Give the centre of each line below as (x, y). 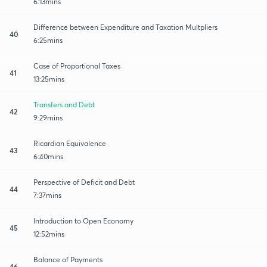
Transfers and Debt (64, 104)
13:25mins (49, 79)
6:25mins (48, 40)
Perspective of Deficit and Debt (84, 182)
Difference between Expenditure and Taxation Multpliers (125, 27)
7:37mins (47, 195)
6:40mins (48, 156)
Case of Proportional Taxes (77, 66)
